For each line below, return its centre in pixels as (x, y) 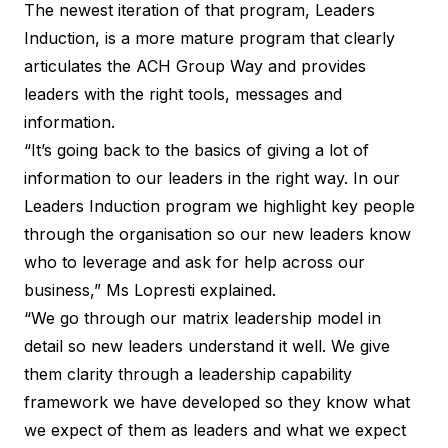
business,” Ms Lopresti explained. (150, 289)
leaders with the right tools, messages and (183, 93)
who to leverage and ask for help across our (194, 261)
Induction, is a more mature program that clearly (209, 37)
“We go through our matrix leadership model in (202, 317)
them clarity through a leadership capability (188, 373)
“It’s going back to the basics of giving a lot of (196, 149)
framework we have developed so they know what (217, 401)
